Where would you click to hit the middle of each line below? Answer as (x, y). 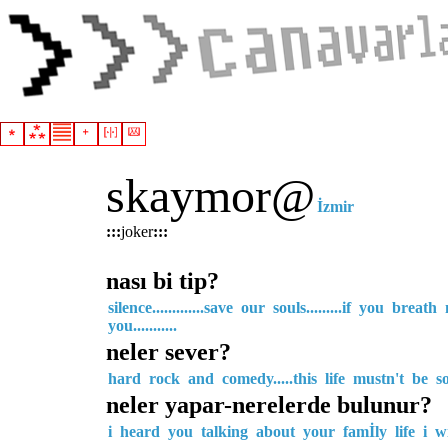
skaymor (188, 195)
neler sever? (168, 352)
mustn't (378, 378)
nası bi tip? (162, 281)
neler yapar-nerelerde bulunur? (269, 405)
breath (414, 307)
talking (224, 431)
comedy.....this (269, 378)
